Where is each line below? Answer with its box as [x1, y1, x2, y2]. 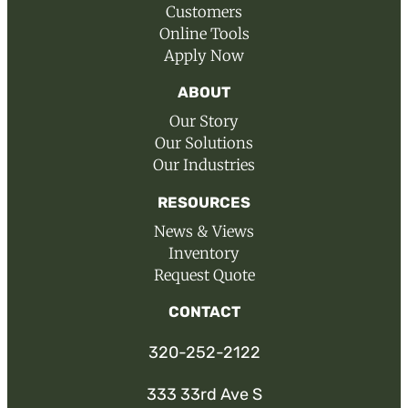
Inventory [168, 243, 240, 263]
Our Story [169, 112, 239, 132]
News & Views [154, 221, 254, 241]
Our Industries [153, 156, 255, 176]
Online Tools [158, 24, 250, 44]
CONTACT [168, 303, 240, 321]
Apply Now [164, 46, 244, 66]
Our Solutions [155, 134, 253, 154]
